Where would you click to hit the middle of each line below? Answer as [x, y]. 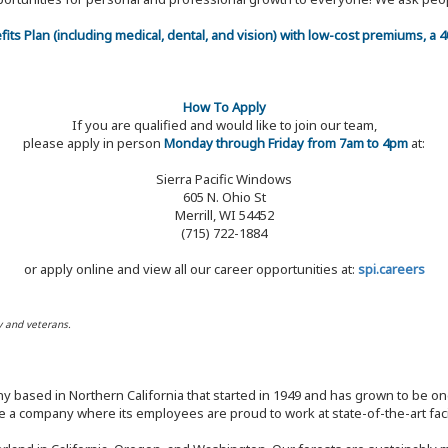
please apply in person [93, 143]
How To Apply [224, 107]
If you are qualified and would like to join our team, [224, 125]
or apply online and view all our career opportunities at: [190, 269]
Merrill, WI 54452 [224, 215]
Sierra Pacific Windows [224, 179]
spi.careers [391, 269]
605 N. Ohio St [224, 197]
